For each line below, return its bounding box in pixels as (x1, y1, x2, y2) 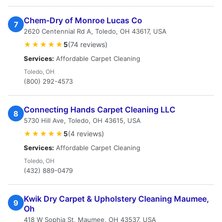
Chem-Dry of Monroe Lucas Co (24, 15, 142, 25)
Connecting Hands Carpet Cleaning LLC (24, 105, 175, 114)
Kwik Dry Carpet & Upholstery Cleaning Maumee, (24, 194, 209, 204)
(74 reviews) (68, 40, 108, 49)
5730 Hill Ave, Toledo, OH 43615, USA (24, 116, 141, 124)
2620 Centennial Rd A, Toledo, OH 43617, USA (24, 27, 166, 35)
